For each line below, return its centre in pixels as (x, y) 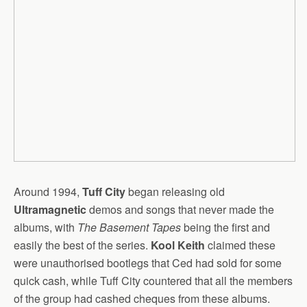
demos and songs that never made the (180, 209)
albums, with (46, 227)
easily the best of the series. (82, 245)
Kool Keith (178, 245)
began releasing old (175, 192)
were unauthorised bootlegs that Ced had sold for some (148, 263)
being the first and (225, 227)
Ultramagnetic (50, 209)
